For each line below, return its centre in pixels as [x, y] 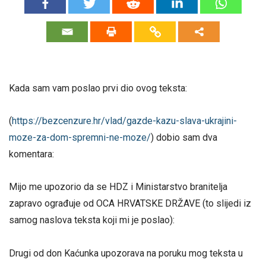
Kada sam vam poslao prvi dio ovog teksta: [98, 88]
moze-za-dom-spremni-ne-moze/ [80, 138]
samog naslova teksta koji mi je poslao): [92, 220]
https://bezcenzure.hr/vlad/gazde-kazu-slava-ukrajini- [124, 121]
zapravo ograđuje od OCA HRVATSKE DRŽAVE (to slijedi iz [130, 204]
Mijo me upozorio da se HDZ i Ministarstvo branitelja [118, 187]
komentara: [31, 154]
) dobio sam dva [184, 138]
